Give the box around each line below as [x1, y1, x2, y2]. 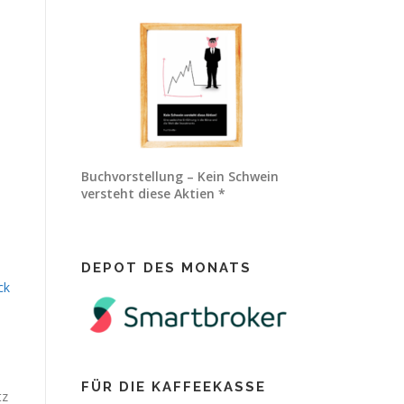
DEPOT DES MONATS [81, 260, 252, 276]
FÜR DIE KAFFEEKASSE [81, 378, 266, 395]
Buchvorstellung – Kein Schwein [81, 168, 279, 185]
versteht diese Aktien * [81, 185, 225, 202]
